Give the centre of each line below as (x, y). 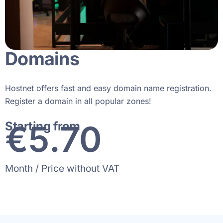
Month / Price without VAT (62, 169)
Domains (42, 59)
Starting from (43, 126)
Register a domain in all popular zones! (78, 101)
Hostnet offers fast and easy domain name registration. (108, 88)
